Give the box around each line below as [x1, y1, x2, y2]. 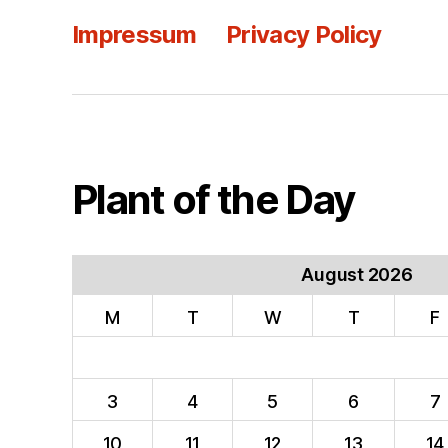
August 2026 [301, 263, 413, 285]
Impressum [72, 19, 197, 49]
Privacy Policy [226, 19, 382, 49]
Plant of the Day [72, 174, 355, 224]
